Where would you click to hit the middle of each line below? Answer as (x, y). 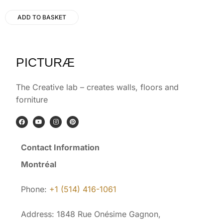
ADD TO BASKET (42, 17)
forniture (32, 99)
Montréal (39, 164)
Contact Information (60, 147)
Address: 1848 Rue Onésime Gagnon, (91, 214)
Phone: (35, 189)
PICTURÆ (45, 62)
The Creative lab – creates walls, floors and (97, 87)
